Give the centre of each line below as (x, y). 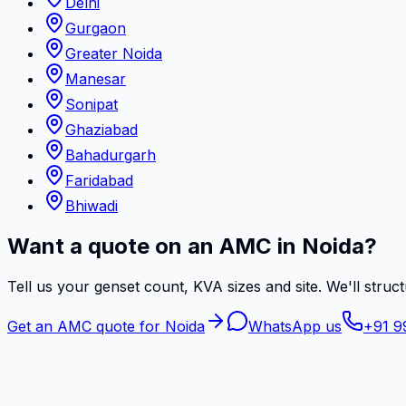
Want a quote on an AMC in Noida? (192, 246)
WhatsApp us (295, 327)
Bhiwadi (92, 206)
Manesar (96, 79)
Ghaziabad (101, 130)
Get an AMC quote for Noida (106, 327)
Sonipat (92, 105)
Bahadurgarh (111, 155)
